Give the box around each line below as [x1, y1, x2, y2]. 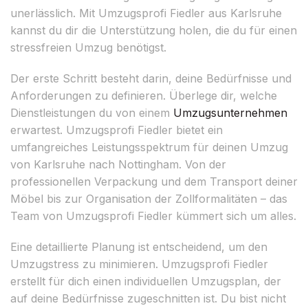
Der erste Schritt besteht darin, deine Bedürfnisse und [10, 71, 291, 85]
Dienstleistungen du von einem [10, 105, 173, 120]
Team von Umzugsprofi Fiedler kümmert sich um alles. [10, 208, 296, 223]
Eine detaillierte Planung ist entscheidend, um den [10, 239, 267, 254]
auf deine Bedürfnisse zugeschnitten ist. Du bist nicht [10, 291, 286, 305]
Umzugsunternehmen [173, 105, 287, 120]
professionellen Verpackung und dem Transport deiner [10, 174, 298, 188]
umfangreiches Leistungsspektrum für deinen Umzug [10, 140, 288, 154]
